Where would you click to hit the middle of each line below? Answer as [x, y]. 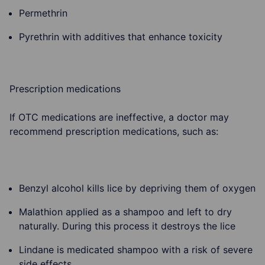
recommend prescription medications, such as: [114, 131]
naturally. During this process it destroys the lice [127, 226]
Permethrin [43, 13]
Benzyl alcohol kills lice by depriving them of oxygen [137, 188]
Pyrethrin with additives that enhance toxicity [121, 36]
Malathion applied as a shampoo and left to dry [125, 211]
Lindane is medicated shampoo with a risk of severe [136, 249]
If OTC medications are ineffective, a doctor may [119, 117]
